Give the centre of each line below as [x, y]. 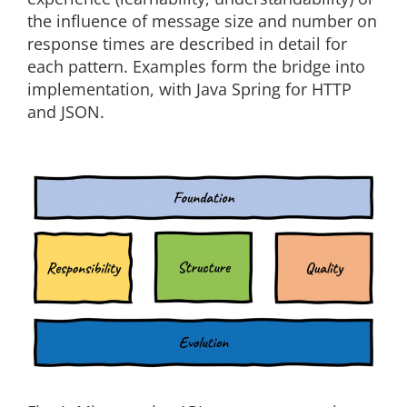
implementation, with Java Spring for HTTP [189, 89]
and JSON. [66, 112]
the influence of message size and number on [202, 21]
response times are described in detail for [187, 44]
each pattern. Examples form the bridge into [196, 66]
